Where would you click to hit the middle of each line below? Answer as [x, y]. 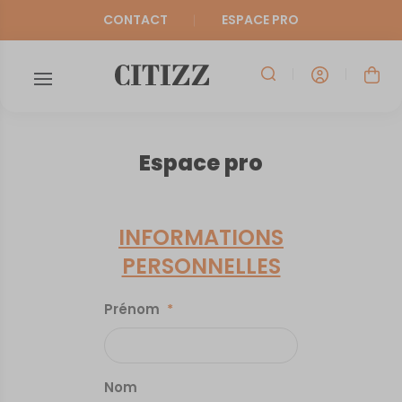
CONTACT [135, 20]
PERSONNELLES [201, 266]
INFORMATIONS [201, 237]
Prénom [132, 309]
